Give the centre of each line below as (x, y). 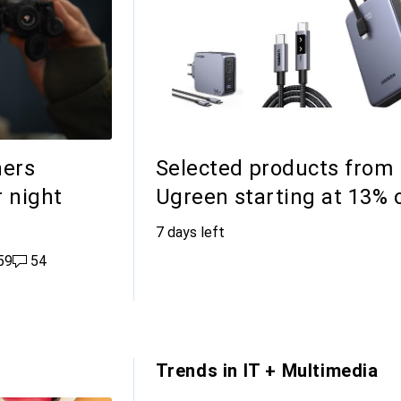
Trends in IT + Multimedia (267, 370)
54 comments (56, 260)
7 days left (190, 232)
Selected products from (274, 168)
